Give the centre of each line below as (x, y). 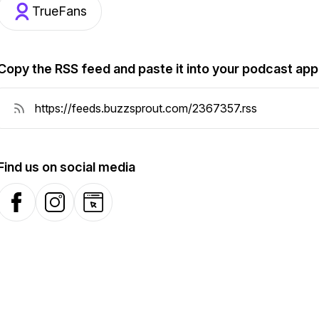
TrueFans (59, 11)
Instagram (70, 210)
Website (103, 210)
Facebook (32, 210)
